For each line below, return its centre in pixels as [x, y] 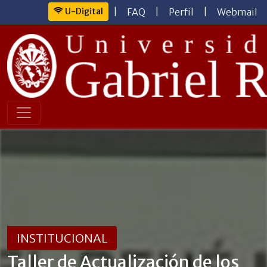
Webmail [237, 12]
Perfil [181, 12]
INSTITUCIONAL [62, 238]
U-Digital [83, 11]
